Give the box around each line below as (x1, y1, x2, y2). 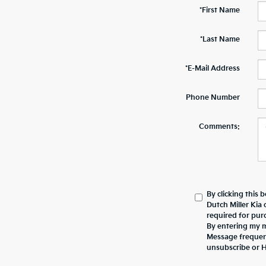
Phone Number (185, 93, 240, 103)
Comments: (198, 122, 240, 132)
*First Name (199, 6, 240, 15)
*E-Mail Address (185, 64, 240, 74)
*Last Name (199, 35, 240, 45)
